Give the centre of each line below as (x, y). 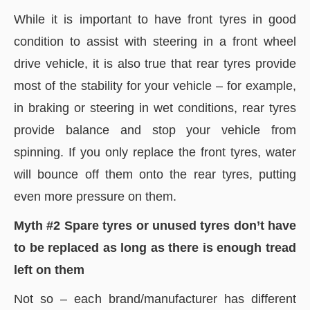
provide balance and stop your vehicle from (155, 130)
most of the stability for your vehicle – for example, (155, 86)
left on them (49, 270)
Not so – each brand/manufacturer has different (155, 299)
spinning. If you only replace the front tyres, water (155, 152)
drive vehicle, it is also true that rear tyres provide (155, 64)
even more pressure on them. (95, 197)
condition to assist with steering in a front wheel (155, 42)
